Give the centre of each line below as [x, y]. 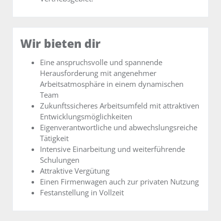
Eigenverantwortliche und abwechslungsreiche [119, 128]
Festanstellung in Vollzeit [82, 193]
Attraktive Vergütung [75, 171]
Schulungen [60, 160]
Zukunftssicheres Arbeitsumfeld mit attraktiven [120, 106]
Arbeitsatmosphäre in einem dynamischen [112, 84]
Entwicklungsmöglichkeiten [86, 117]
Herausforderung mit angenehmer [98, 73]
